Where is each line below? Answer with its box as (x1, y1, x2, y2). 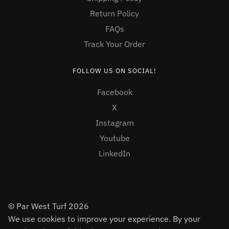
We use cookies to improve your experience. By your (8, 214, 200, 224)
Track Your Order (84, 39, 145, 50)
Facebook (97, 87, 132, 98)
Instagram (95, 118, 134, 128)
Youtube (99, 133, 130, 144)
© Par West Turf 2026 (8, 201, 89, 212)
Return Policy (90, 8, 139, 19)
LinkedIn (99, 148, 130, 159)
